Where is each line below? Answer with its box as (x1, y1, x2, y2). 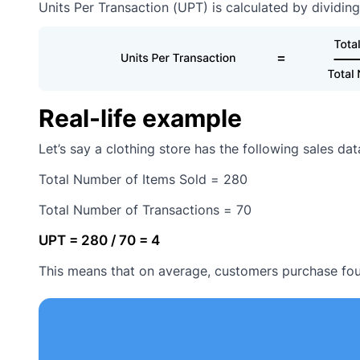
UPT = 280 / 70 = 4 (39, 232, 160, 249)
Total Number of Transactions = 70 (39, 202, 252, 219)
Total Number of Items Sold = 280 (39, 171, 247, 188)
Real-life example (39, 104, 242, 133)
